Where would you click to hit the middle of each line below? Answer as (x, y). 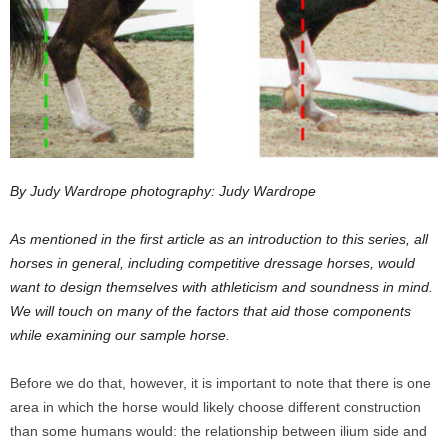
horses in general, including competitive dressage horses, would (212, 263)
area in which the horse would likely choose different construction (215, 407)
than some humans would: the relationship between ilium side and (218, 431)
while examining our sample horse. (120, 335)
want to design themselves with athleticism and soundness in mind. (221, 287)
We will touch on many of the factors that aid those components (210, 311)
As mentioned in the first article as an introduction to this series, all (219, 239)
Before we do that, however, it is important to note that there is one (220, 383)
